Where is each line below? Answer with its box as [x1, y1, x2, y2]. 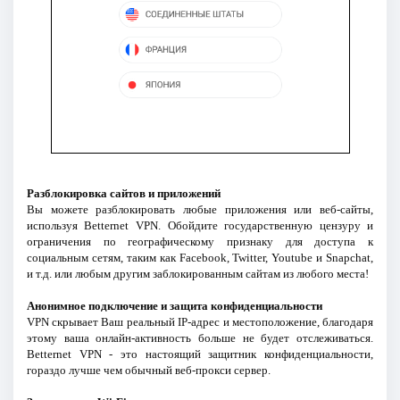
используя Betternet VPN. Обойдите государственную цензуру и [26, 218, 374, 232]
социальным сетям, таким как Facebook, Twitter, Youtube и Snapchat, [26, 250, 374, 264]
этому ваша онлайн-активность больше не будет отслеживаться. [26, 330, 374, 345]
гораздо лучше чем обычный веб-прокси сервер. [26, 362, 271, 377]
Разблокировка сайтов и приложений [26, 186, 221, 200]
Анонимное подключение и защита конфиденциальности [26, 298, 322, 312]
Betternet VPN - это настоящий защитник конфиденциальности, [26, 346, 374, 361]
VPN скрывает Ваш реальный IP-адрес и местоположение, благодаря [26, 314, 374, 329]
